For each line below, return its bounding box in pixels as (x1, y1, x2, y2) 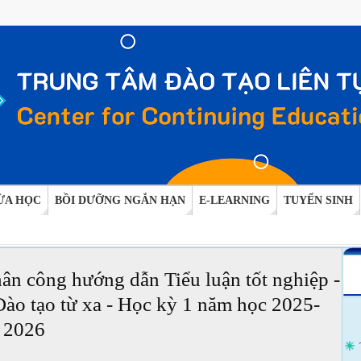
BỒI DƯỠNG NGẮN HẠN (54, 194, 185, 206)
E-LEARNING (198, 194, 270, 206)
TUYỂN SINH (283, 194, 353, 206)
